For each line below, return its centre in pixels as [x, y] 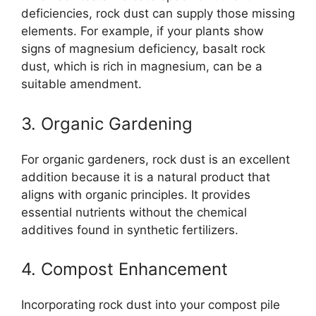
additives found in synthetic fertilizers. [130, 230]
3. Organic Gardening [107, 123]
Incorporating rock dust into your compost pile [151, 305]
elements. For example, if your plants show [142, 31]
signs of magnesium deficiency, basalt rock [143, 49]
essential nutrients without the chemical [134, 212]
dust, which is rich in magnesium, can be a [142, 66]
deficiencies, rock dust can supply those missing [158, 13]
